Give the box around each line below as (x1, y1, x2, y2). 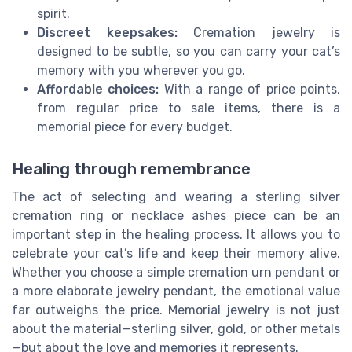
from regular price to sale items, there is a (37, 100, 340, 115)
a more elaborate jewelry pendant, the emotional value (12, 283, 340, 299)
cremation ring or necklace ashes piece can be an (12, 207, 340, 223)
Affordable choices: (37, 81, 159, 97)
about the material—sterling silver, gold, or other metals (12, 321, 340, 336)
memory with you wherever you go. (37, 62, 245, 78)
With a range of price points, (159, 81, 341, 97)
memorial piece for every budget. (37, 119, 233, 134)
